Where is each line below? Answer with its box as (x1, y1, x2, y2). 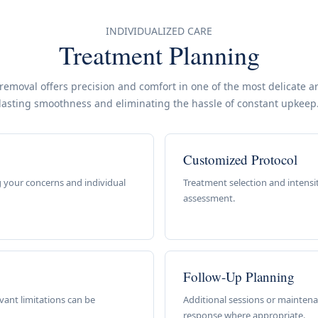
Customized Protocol (182, 150, 297, 168)
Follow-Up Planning (182, 268, 295, 285)
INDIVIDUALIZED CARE (106, 24, 212, 38)
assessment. (182, 192, 235, 204)
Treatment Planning (58, 38, 260, 72)
